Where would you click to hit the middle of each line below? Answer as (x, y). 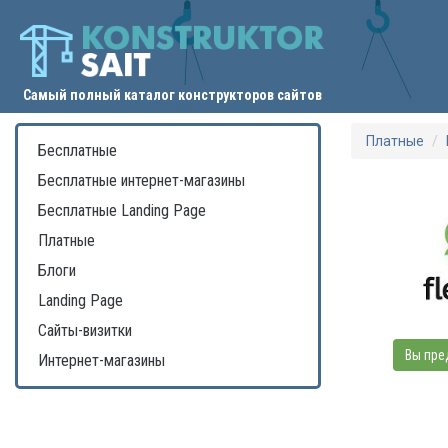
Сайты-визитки (85, 331)
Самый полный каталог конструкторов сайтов (172, 95)
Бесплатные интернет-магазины (141, 181)
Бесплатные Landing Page (122, 211)
